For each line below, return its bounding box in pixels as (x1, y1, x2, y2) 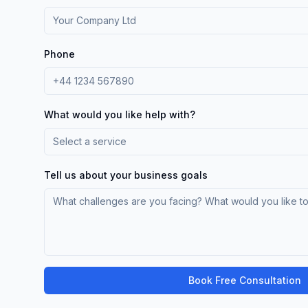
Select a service (53, 135, 126, 147)
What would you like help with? (44, 108, 195, 120)
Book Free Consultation (188, 274, 301, 286)
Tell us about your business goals (44, 168, 208, 181)
